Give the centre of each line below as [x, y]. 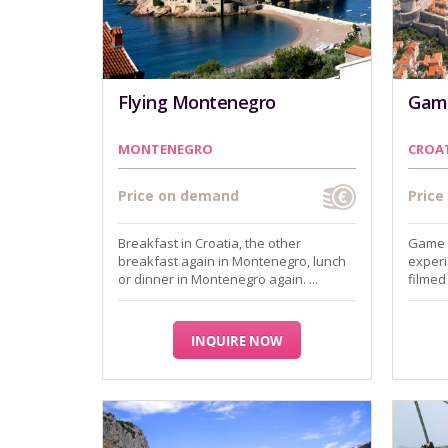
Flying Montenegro [197, 102]
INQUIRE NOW [237, 341]
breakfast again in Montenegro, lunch [232, 261]
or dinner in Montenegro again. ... [218, 279]
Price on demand [178, 195]
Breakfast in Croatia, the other [209, 243]
